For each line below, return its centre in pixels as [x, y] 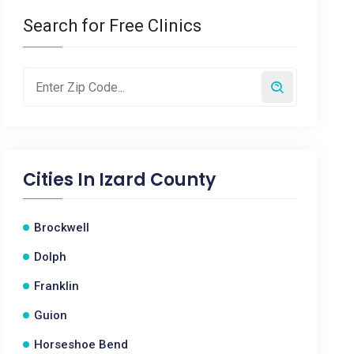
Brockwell [62, 228]
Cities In [61, 180]
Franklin [57, 286]
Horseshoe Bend [81, 345]
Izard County [158, 180]
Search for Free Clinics [113, 26]
